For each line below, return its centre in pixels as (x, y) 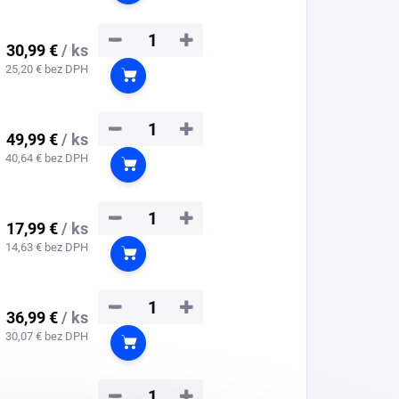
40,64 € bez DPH (47, 158)
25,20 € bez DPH (47, 69)
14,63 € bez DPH (47, 247)
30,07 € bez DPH (47, 336)
